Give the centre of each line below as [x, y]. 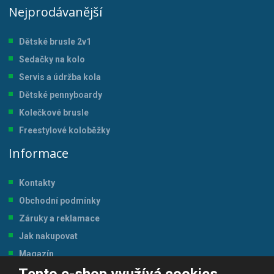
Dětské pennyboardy [61, 95]
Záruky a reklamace [60, 219]
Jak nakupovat [49, 236]
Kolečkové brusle [54, 113]
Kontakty [37, 183]
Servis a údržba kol [58, 77]
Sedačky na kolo [52, 60]
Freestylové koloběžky [65, 131]
